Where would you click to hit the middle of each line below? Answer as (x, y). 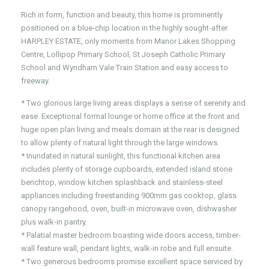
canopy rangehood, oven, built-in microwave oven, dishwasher (129, 209)
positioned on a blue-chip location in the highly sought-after (124, 28)
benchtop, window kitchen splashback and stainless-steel (122, 182)
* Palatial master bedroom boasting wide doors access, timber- (131, 235)
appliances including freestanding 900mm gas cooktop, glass (129, 195)
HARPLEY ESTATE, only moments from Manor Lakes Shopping (128, 41)
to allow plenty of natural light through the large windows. (120, 143)
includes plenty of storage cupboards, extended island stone (127, 169)
